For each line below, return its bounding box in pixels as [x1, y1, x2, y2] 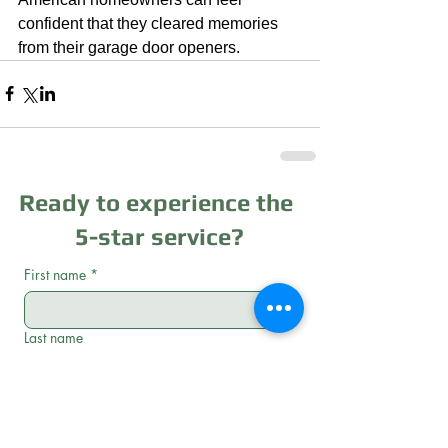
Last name [24, 327, 83, 347]
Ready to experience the [19, 188, 299, 216]
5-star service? [74, 222, 244, 250]
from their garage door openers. [18, 38, 240, 56]
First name [24, 264, 86, 284]
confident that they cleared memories [18, 14, 282, 32]
